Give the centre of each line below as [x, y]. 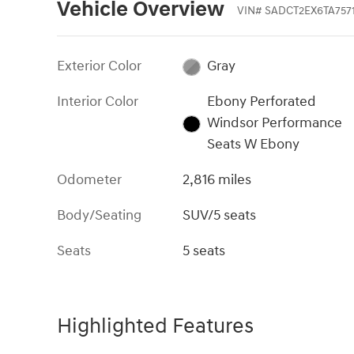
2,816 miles [217, 180]
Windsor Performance [274, 123]
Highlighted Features [155, 327]
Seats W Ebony [253, 145]
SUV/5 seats [220, 216]
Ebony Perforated [261, 102]
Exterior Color [99, 66]
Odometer [89, 180]
